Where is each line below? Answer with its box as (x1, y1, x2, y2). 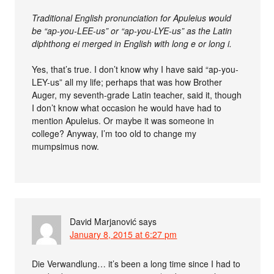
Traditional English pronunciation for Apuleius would (32, 11, 232, 24)
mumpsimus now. (32, 139, 100, 152)
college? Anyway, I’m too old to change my (32, 127, 197, 139)
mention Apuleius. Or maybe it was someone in (32, 114, 215, 127)
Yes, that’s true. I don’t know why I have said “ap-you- (32, 62, 239, 75)
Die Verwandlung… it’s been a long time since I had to (32, 257, 241, 270)
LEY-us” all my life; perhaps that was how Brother (32, 75, 223, 88)
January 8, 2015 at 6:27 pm (70, 228, 177, 240)
